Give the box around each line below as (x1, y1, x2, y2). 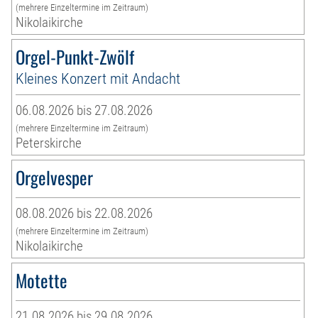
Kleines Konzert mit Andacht (16, 69, 181, 87)
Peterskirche (16, 134, 82, 151)
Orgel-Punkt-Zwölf (16, 43, 135, 70)
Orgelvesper (16, 163, 94, 190)
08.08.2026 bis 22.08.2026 (16, 204, 153, 221)
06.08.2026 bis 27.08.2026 (16, 102, 153, 119)
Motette (16, 266, 68, 293)
